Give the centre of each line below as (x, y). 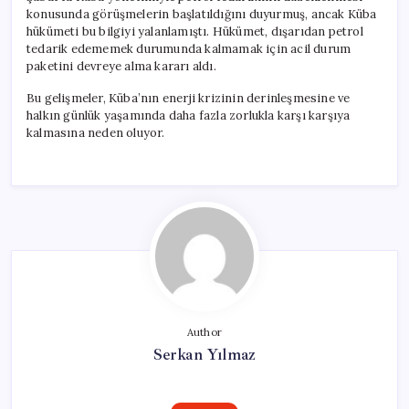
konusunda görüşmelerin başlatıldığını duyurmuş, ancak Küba (202, 14)
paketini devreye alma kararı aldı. (121, 66)
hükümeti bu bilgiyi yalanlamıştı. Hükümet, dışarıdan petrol (195, 31)
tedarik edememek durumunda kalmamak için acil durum (189, 48)
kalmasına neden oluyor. (96, 132)
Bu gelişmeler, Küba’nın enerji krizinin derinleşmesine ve (189, 98)
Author (204, 332)
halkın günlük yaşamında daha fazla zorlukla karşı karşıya (189, 115)
